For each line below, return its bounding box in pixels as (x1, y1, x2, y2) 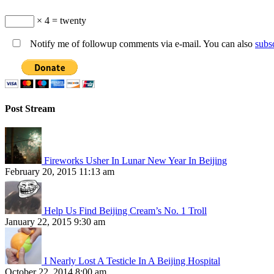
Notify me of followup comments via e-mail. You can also (28, 38, 255, 49)
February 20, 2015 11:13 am (5, 166, 114, 177)
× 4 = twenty (34, 15, 86, 26)
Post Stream (5, 103, 55, 114)
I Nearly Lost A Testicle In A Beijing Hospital (44, 256, 220, 267)
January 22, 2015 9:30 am (5, 217, 105, 228)
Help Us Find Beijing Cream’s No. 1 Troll (44, 206, 207, 217)
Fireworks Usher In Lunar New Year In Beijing (44, 155, 227, 166)
